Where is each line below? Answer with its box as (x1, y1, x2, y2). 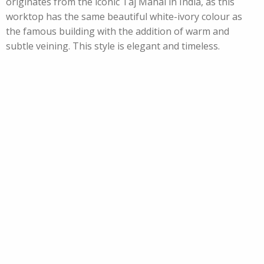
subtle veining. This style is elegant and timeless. (6, 39, 220, 52)
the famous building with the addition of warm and (6, 25, 229, 38)
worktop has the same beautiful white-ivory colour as (6, 10, 242, 23)
